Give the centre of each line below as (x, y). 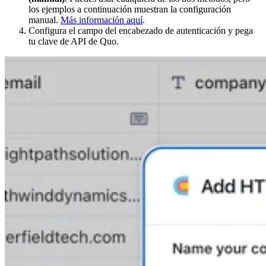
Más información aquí (102, 20)
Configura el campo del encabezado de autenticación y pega (141, 30)
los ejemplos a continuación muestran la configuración (130, 9)
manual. (45, 20)
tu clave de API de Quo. (74, 41)
